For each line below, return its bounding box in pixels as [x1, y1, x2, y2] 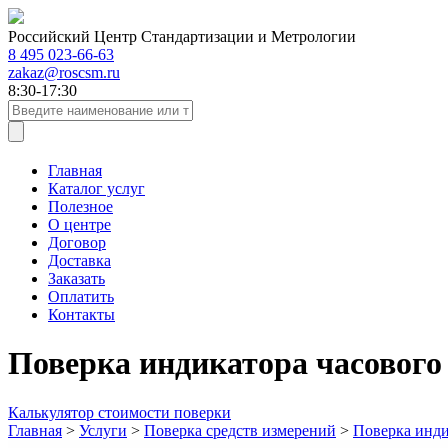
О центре [48, 216, 111, 233]
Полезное [48, 198, 113, 215]
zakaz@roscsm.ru [8, 64, 120, 81]
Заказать [48, 270, 105, 287]
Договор [48, 234, 106, 251]
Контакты [48, 306, 115, 323]
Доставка [48, 252, 111, 269]
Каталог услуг [48, 180, 145, 197]
